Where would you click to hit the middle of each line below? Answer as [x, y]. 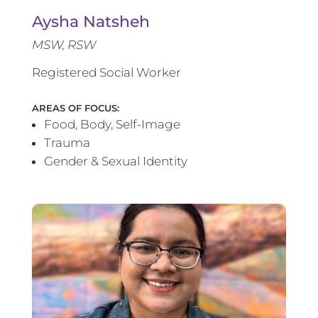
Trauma [67, 142]
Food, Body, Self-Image [112, 124]
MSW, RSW [64, 44]
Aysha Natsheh [91, 21]
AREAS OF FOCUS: [75, 108]
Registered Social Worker [106, 72]
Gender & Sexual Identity [115, 161]
